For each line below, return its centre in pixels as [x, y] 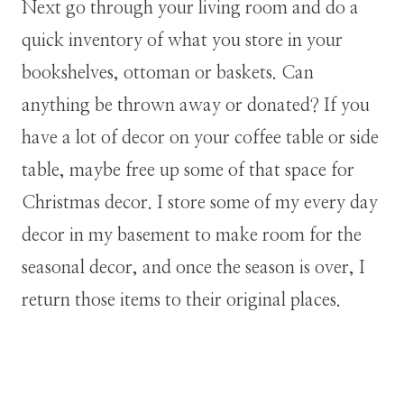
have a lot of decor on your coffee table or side [200, 138]
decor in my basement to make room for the [192, 235]
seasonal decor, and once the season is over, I [193, 267]
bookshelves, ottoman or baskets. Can [168, 73]
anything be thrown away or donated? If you [196, 105]
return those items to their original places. [181, 300]
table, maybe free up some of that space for [188, 170]
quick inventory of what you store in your [182, 40]
